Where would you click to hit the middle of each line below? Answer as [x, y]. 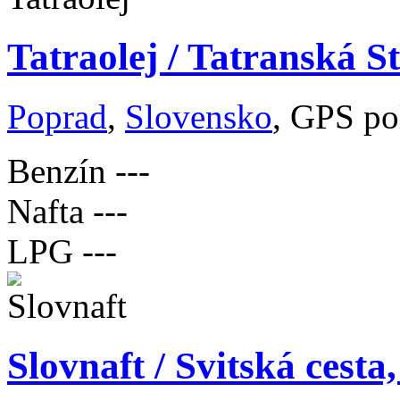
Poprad [57, 116]
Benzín [57, 171]
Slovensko [199, 116]
